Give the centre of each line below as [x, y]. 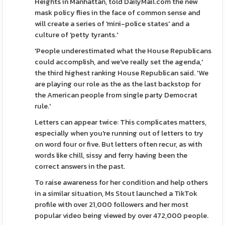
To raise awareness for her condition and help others [122, 182]
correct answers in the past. [81, 166]
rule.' [43, 106]
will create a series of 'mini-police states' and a [112, 24]
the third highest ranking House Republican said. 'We [122, 73]
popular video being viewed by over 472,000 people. [122, 215]
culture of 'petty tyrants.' [77, 35]
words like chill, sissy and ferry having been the [111, 155]
